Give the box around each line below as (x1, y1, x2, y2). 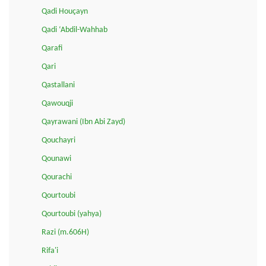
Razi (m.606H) (42, 228, 89, 237)
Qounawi (42, 154, 71, 164)
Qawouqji (42, 99, 73, 109)
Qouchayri (42, 136, 75, 145)
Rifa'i (42, 246, 58, 256)
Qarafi (42, 44, 62, 53)
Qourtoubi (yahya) (42, 210, 102, 219)
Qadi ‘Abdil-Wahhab (42, 26, 107, 35)
